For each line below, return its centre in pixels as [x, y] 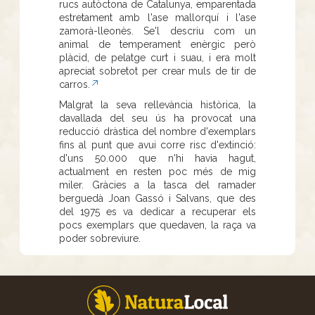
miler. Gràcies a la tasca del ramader [157, 185]
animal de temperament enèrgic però [157, 44]
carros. [75, 84]
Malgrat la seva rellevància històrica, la [157, 104]
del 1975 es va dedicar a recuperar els [157, 211]
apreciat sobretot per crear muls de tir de [157, 71]
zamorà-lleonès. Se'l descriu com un [157, 31]
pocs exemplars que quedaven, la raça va [157, 225]
